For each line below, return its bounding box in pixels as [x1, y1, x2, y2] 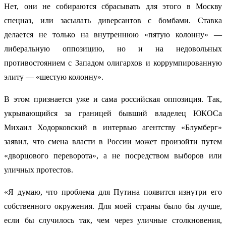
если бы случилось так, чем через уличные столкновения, [4, 216, 222, 225]
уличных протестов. [4, 165, 73, 175]
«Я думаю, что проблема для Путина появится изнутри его [4, 188, 222, 197]
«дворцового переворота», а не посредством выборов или [4, 151, 222, 160]
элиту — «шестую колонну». [4, 73, 103, 82]
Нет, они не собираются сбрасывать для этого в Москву [4, 2, 222, 11]
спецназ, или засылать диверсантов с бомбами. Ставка [4, 16, 222, 25]
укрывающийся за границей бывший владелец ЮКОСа [4, 109, 222, 118]
